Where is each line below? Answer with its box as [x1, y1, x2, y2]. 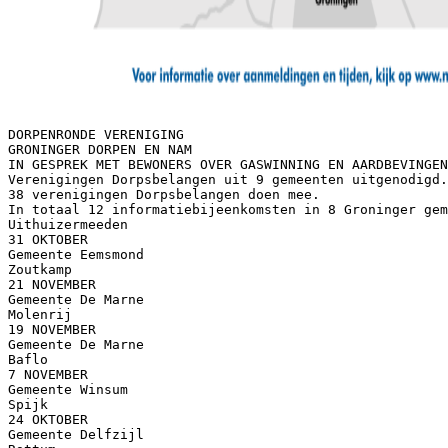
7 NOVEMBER [8, 366, 88, 382]
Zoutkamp [8, 261, 72, 277]
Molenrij [8, 306, 72, 322]
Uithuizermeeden [8, 216, 128, 232]
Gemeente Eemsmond [8, 246, 144, 262]
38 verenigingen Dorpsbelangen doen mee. [8, 186, 320, 202]
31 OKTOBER [8, 231, 88, 247]
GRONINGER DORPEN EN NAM [8, 141, 192, 157]
